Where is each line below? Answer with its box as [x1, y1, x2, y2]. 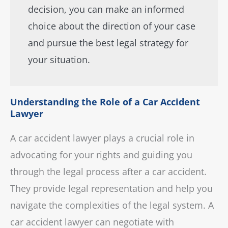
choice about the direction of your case [28, 20, 195, 32]
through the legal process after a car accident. [10, 165, 207, 178]
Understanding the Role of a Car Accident [10, 96, 200, 108]
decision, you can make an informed [28, 3, 184, 15]
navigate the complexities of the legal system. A [10, 199, 214, 211]
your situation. [28, 53, 90, 66]
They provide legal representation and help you [10, 182, 213, 194]
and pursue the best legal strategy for [28, 37, 188, 49]
